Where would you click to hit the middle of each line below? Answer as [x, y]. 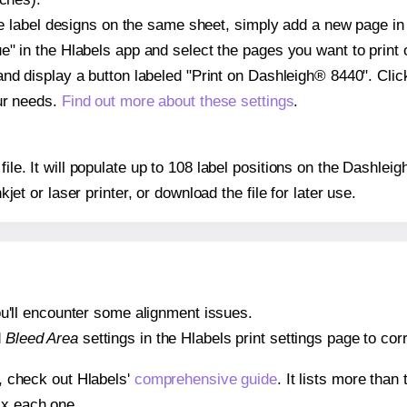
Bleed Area [41, 338]
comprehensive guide [205, 379]
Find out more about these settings [178, 101]
